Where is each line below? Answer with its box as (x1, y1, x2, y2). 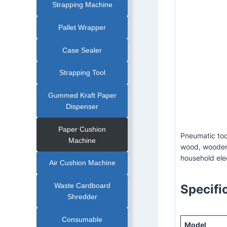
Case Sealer (62, 46, 102, 54)
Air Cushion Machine (49, 159, 116, 167)
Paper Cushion (58, 125, 106, 133)
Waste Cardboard (54, 181, 110, 190)
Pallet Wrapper (58, 23, 106, 32)
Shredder (67, 193, 97, 201)
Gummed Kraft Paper (48, 91, 117, 100)
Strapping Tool (59, 68, 105, 77)
